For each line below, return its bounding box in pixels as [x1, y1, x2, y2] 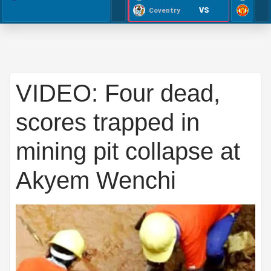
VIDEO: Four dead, [16, 80, 220, 106]
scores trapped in [16, 109, 200, 135]
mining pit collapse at [16, 138, 240, 165]
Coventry [149, 6, 180, 15]
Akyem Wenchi [16, 167, 176, 194]
